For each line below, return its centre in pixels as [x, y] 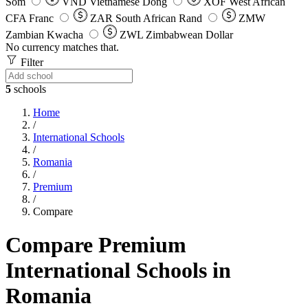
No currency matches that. [62, 47]
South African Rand [159, 18]
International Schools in [118, 271]
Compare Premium [96, 245]
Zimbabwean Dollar [189, 35]
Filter [31, 62]
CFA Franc [30, 18]
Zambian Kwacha [44, 35]
